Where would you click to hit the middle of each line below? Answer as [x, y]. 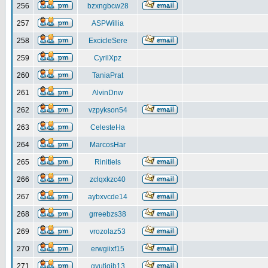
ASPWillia [108, 23]
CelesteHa [108, 127]
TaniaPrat [108, 75]
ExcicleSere [108, 41]
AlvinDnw [108, 93]
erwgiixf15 [108, 249]
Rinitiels [108, 162]
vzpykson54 [108, 110]
